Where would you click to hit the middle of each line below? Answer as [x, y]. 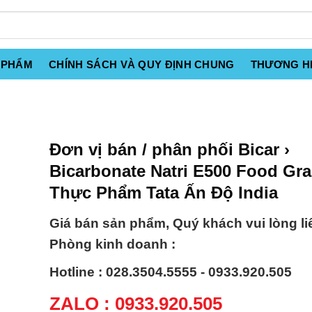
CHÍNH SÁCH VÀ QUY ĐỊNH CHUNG [142, 64]
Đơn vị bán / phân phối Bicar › [170, 149]
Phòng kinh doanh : [112, 244]
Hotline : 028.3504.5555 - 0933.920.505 [171, 272]
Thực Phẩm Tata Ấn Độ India [164, 193]
